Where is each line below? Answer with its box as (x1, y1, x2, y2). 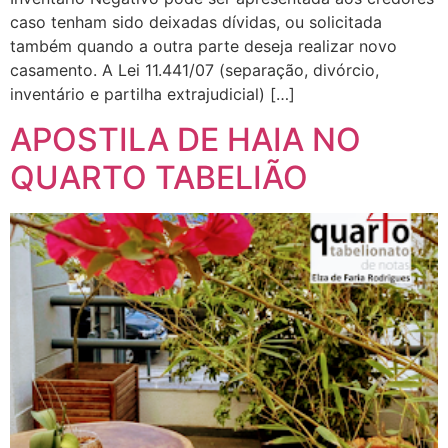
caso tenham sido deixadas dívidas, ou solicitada (10, 12, 382, 33)
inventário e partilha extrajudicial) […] (10, 84, 295, 105)
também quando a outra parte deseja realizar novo (10, 36, 397, 57)
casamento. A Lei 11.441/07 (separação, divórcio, (10, 60, 379, 81)
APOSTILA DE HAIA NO (10, 119, 361, 159)
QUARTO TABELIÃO (10, 157, 308, 197)
